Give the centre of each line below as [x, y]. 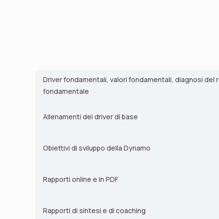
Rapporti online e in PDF [81, 179]
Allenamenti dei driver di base [90, 117]
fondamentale [66, 91]
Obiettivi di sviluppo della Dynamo [97, 148]
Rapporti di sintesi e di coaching [94, 211]
